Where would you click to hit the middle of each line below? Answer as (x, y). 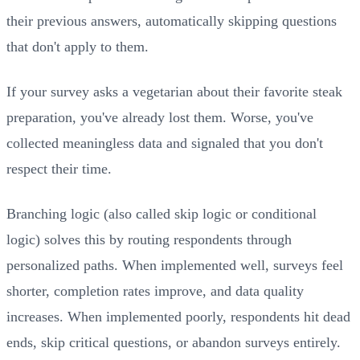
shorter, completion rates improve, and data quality (155, 290)
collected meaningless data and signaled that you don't (165, 143)
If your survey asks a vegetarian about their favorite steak (174, 91)
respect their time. (59, 168)
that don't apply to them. (78, 46)
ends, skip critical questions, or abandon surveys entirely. (174, 342)
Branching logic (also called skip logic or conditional (162, 213)
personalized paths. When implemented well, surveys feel (175, 265)
